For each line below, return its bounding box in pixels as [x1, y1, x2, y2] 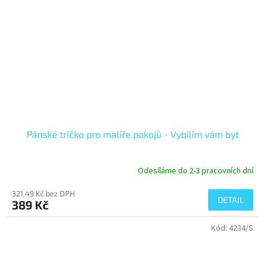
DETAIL [218, 194, 244, 205]
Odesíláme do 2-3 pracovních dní [138, 165, 253, 177]
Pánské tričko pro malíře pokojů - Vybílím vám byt [26, 128, 239, 140]
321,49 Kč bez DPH [12, 188, 75, 198]
